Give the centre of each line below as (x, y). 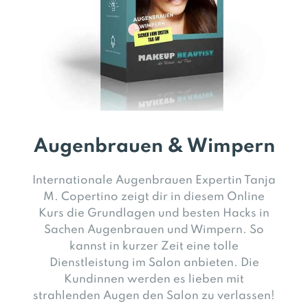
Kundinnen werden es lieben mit (154, 279)
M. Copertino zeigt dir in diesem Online (154, 197)
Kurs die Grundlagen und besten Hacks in (154, 213)
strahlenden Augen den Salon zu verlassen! (154, 296)
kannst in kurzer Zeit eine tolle (154, 246)
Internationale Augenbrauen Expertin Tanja (154, 180)
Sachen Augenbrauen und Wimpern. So (154, 230)
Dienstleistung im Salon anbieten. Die (154, 263)
